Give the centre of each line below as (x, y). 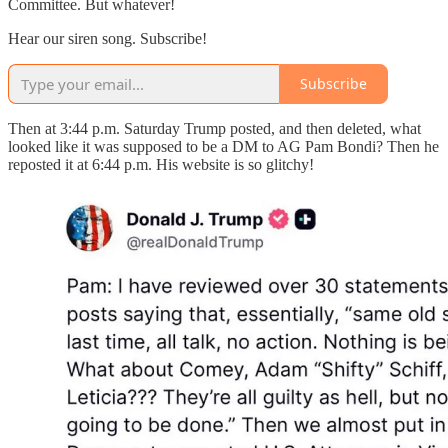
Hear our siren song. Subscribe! (107, 38)
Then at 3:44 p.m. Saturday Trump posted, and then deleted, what (214, 128)
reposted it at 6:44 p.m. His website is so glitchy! (161, 164)
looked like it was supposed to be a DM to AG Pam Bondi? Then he (223, 146)
